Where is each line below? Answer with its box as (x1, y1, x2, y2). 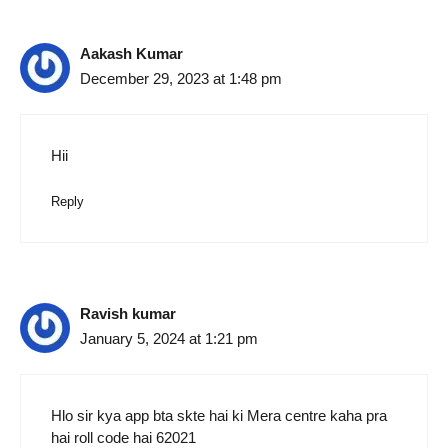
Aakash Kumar (80, 44, 183, 62)
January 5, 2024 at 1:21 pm (80, 329, 258, 347)
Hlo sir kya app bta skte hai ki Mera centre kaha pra (51, 407, 387, 425)
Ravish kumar (80, 304, 176, 322)
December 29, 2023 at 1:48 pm (80, 69, 282, 87)
